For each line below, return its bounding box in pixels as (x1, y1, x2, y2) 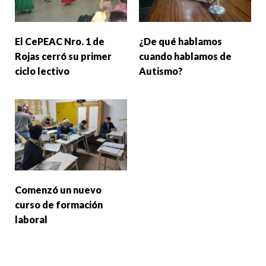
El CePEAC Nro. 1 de (15, 36, 104, 47)
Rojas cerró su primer (15, 50, 112, 62)
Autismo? (139, 65, 183, 77)
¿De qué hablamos (139, 36, 222, 47)
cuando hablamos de (139, 50, 232, 62)
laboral (15, 213, 47, 225)
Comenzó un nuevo (15, 183, 102, 195)
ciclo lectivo (15, 65, 69, 77)
